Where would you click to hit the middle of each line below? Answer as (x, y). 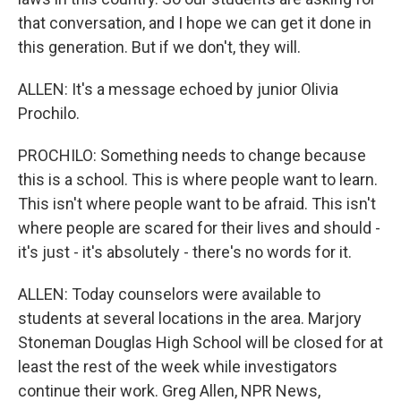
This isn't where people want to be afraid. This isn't (197, 204)
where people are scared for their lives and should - (199, 228)
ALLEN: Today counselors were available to (169, 294)
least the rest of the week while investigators (178, 367)
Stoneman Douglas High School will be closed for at (200, 342)
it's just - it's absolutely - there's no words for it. (185, 252)
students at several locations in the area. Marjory (190, 318)
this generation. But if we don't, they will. (159, 47)
